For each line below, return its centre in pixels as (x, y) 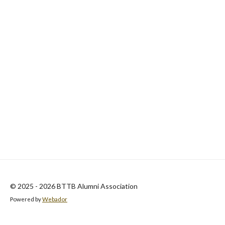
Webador (55, 199)
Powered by (26, 199)
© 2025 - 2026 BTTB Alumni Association (74, 186)
